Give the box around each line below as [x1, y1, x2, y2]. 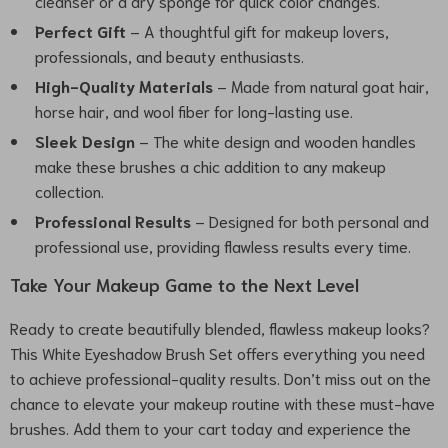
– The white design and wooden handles [135, 130, 416, 151]
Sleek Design [35, 130, 135, 151]
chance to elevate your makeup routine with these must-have [10, 392, 435, 413]
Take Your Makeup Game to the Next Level [10, 272, 359, 296]
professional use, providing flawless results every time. [35, 235, 411, 256]
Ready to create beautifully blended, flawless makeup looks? [10, 317, 430, 338]
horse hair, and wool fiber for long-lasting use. [35, 100, 353, 121]
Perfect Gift [35, 20, 126, 41]
